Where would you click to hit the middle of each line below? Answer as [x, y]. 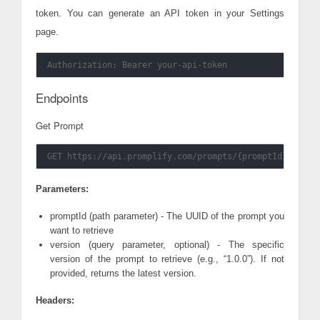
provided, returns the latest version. [123, 274]
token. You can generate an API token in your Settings [160, 14]
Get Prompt [60, 126]
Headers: [55, 301]
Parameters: [62, 189]
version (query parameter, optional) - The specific [167, 245]
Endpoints [62, 98]
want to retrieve [82, 231]
